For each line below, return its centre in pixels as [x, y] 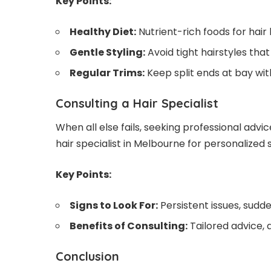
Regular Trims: [107, 73]
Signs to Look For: [114, 206]
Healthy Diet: [103, 31]
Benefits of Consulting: [129, 226]
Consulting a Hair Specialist [137, 103]
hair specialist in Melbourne [120, 144]
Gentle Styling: [107, 52]
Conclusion [87, 256]
